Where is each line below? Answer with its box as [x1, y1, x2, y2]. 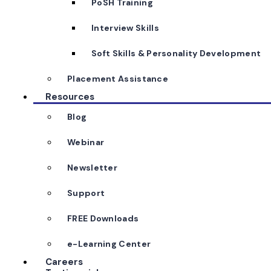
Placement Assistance [67, 73, 168, 84]
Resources [45, 91, 94, 103]
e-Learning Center [67, 238, 151, 249]
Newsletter [67, 162, 117, 173]
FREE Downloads [67, 213, 139, 224]
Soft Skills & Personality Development [91, 48, 261, 59]
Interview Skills [91, 22, 159, 33]
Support [67, 188, 105, 198]
